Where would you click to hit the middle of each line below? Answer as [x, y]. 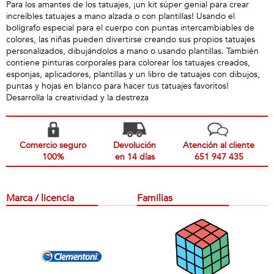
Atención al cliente [219, 145]
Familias [155, 198]
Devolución [135, 145]
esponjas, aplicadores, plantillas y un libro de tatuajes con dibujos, [133, 74]
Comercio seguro [53, 145]
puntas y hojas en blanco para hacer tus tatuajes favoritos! [117, 86]
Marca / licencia [40, 198]
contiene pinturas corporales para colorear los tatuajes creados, [128, 63]
